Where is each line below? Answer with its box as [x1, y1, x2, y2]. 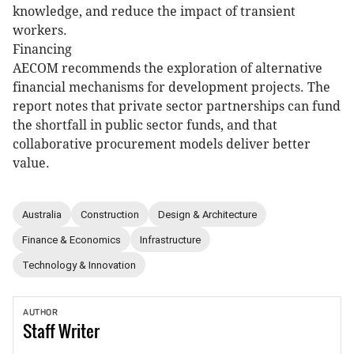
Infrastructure [140, 233, 201, 246]
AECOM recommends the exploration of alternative [13, 61, 322, 77]
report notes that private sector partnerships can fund [13, 99, 341, 115]
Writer [58, 318, 100, 344]
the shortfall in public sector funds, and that [13, 118, 277, 134]
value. [13, 156, 50, 171]
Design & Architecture [158, 208, 257, 220]
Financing [13, 42, 72, 58]
